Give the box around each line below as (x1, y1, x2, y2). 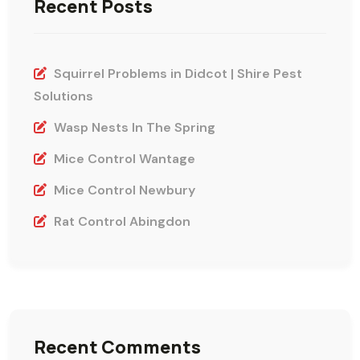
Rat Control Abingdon (54, 212, 190, 230)
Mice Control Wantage (54, 149, 195, 167)
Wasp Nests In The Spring (54, 118, 215, 136)
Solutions (34, 87, 93, 104)
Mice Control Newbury (54, 181, 195, 198)
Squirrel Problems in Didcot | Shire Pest (54, 64, 302, 82)
